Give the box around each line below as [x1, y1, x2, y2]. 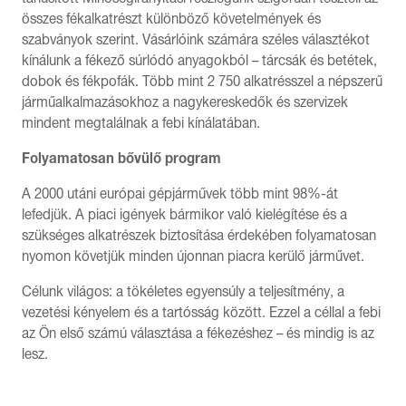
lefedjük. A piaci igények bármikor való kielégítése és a [22, 207, 347, 222]
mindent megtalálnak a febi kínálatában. [22, 115, 260, 130]
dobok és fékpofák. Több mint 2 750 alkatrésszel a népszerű [22, 73, 382, 89]
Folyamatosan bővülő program [22, 150, 221, 166]
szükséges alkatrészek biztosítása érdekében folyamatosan [22, 227, 376, 243]
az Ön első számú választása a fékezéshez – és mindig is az [22, 325, 374, 341]
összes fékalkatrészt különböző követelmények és [22, 11, 321, 26]
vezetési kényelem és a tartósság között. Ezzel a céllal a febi [22, 304, 381, 320]
